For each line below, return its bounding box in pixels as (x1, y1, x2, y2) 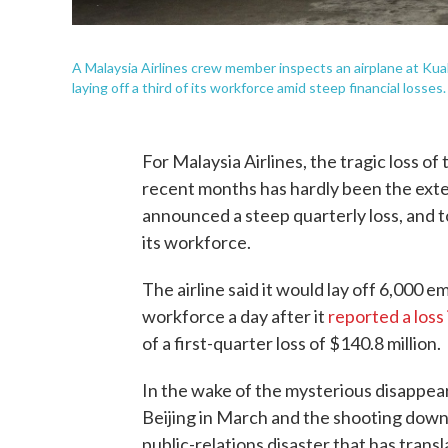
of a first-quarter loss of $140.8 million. (142, 332, 441, 354)
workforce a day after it (142, 305, 328, 327)
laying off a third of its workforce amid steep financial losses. (72, 79, 446, 96)
